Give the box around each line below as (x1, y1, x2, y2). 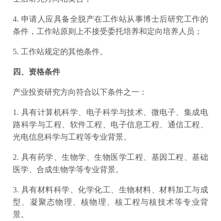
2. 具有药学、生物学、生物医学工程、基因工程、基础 (13, 153, 208, 161)
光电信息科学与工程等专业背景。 (13, 133, 131, 141)
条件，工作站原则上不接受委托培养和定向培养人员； (13, 27, 202, 36)
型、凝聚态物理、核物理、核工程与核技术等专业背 (13, 198, 208, 206)
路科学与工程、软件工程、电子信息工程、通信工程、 (13, 120, 208, 129)
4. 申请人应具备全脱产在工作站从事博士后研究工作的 (13, 15, 208, 23)
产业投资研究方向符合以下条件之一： (13, 88, 147, 96)
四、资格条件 (13, 68, 60, 76)
